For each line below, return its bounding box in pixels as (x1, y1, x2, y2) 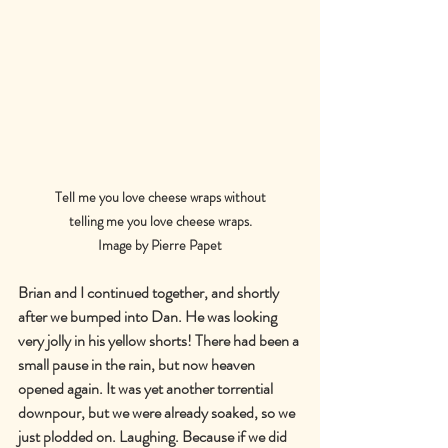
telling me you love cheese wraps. (68, 211, 252, 232)
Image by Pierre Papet (98, 235, 222, 256)
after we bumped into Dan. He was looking (18, 305, 280, 329)
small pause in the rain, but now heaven (18, 353, 258, 377)
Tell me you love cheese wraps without (54, 187, 266, 208)
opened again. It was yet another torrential (18, 377, 276, 401)
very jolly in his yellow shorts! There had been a (18, 329, 302, 353)
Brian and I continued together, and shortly (18, 281, 282, 305)
